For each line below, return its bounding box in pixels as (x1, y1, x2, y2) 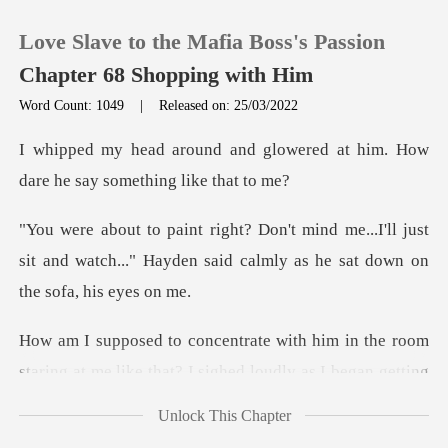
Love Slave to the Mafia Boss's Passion (19, 29, 386, 54)
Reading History (60, 252, 183, 272)
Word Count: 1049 (19, 96, 129, 113)
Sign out (60, 312, 121, 332)
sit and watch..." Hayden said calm (19, 251, 274, 271)
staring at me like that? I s (19, 362, 206, 382)
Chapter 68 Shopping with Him (19, 63, 314, 88)
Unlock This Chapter (157, 406, 291, 424)
